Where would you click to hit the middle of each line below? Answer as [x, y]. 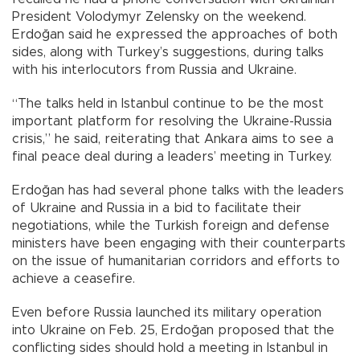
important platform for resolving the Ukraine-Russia [172, 122]
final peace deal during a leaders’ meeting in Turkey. [172, 157]
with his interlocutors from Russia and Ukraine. [154, 70]
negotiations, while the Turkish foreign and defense [171, 226]
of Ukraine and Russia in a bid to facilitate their [157, 209]
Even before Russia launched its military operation [167, 313]
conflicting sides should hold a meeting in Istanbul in [170, 348]
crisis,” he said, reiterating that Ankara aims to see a [173, 139]
